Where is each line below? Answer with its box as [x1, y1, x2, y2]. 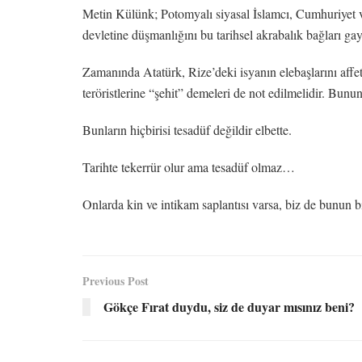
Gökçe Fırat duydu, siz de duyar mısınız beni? [103, 297, 355, 316]
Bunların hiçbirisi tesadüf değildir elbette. [82, 120, 292, 138]
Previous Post [82, 271, 149, 289]
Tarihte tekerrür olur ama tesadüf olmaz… [82, 158, 295, 175]
